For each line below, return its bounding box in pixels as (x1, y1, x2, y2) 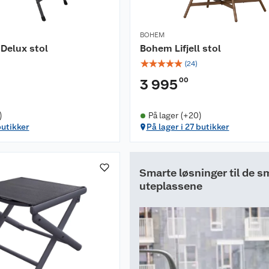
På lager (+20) (148, 110, 202, 121)
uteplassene (139, 180, 202, 193)
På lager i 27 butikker (146, 122, 229, 132)
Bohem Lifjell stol (140, 43, 221, 55)
